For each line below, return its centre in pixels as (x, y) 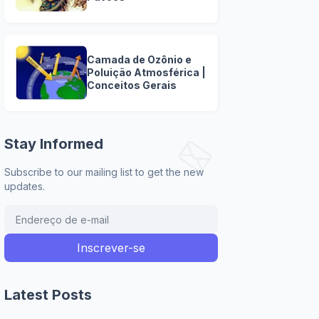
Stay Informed (54, 144)
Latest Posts (48, 295)
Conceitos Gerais (132, 85)
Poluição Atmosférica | (146, 72)
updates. (25, 186)
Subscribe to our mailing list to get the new (104, 172)
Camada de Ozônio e (139, 59)
